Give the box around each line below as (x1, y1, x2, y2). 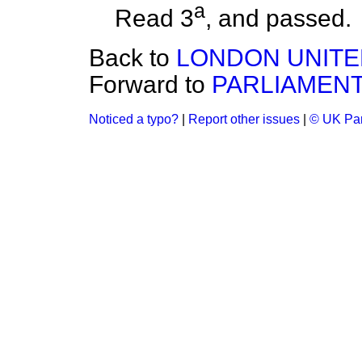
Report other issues (188, 112, 300, 127)
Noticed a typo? (89, 112, 179, 127)
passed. (266, 5, 351, 32)
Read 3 (115, 5, 194, 32)
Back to (89, 44, 176, 72)
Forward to (89, 71, 212, 99)
